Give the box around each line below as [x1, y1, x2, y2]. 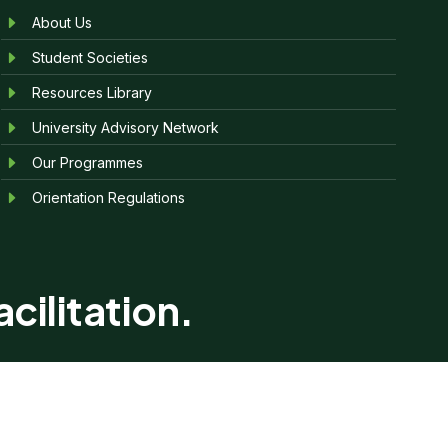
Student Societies [32, 48, 149, 66]
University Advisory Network [32, 118, 220, 136]
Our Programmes [32, 153, 144, 171]
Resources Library [32, 83, 153, 101]
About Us [32, 13, 93, 31]
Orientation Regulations [32, 188, 186, 206]
